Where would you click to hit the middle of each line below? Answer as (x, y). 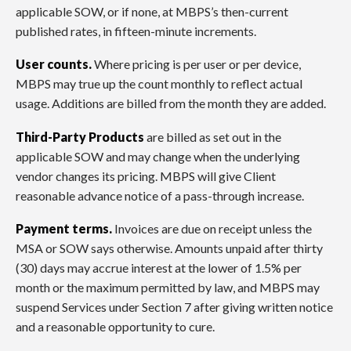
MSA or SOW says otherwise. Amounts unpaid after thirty (169, 248)
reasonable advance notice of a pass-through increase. (160, 195)
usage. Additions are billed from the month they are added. (171, 103)
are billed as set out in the (213, 136)
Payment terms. (64, 229)
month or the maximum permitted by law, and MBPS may (168, 288)
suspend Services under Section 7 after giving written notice (174, 307)
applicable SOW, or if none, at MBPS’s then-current (152, 11)
